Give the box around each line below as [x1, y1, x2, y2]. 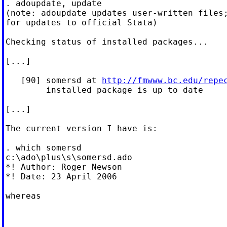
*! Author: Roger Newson [5, 162, 122, 172]
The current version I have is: [5, 123, 158, 133]
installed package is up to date [5, 85, 203, 95]
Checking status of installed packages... [5, 36, 208, 47]
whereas [5, 191, 41, 201]
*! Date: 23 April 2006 [5, 171, 117, 181]
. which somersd [5, 142, 82, 153]
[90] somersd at [5, 75, 102, 85]
